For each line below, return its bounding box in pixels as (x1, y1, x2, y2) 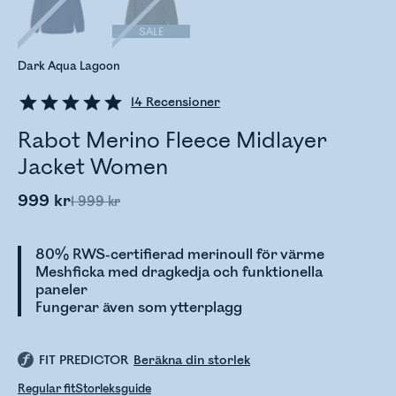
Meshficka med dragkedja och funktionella (35, 263, 323, 281)
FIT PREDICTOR (39, 353, 128, 369)
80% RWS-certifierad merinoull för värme (35, 246, 324, 263)
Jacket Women (18, 154, 168, 180)
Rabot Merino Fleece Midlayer (18, 127, 327, 154)
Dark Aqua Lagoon (18, 59, 120, 73)
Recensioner (142, 95, 220, 110)
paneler (35, 281, 88, 299)
